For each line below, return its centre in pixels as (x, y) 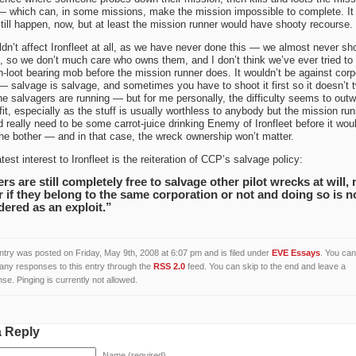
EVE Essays (296, 253)
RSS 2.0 (169, 267)
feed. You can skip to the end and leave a (265, 267)
